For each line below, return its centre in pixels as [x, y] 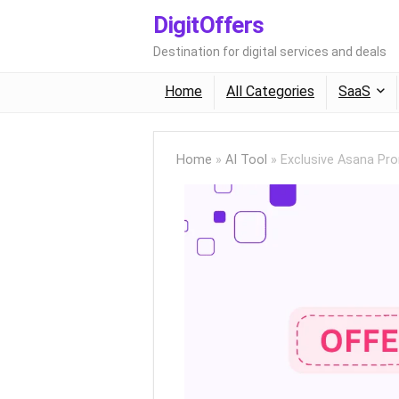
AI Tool [246, 160]
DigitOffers [209, 25]
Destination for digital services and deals [270, 52]
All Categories [270, 91]
